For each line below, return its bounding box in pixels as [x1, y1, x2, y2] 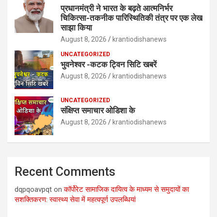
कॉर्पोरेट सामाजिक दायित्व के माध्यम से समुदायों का [64, 185, 189, 194]
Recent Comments [15, 164, 115, 179]
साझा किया [61, 22, 92, 32]
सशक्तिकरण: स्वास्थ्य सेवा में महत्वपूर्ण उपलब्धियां [15, 195, 136, 204]
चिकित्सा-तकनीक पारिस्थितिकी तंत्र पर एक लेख [61, 13, 202, 23]
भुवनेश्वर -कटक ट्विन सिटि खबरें [61, 59, 158, 69]
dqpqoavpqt [15, 185, 52, 194]
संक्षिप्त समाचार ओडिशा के [61, 105, 137, 115]
